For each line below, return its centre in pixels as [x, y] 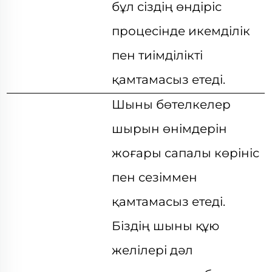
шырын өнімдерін [170, 129]
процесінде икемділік [181, 31]
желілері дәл [153, 250]
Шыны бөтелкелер [172, 104]
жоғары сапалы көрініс [186, 153]
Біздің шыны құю [166, 226]
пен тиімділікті [158, 55]
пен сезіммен [155, 177]
